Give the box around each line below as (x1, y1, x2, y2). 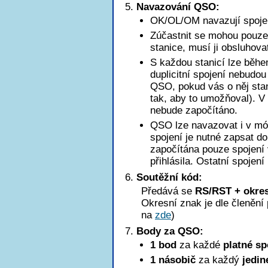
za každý (196, 254, 242, 266)
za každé (176, 239, 223, 251)
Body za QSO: (136, 226, 203, 237)
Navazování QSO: (136, 1, 220, 13)
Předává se (141, 185, 195, 197)
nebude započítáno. (150, 105, 237, 116)
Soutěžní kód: (136, 172, 202, 183)
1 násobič (150, 254, 196, 266)
